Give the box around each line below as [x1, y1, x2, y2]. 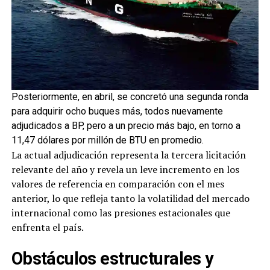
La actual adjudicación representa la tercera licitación [11, 148, 246, 162]
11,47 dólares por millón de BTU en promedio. [11, 134, 204, 146]
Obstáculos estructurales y [11, 248, 214, 269]
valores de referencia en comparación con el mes [11, 177, 224, 190]
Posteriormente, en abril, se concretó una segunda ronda [11, 90, 248, 102]
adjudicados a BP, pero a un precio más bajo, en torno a [11, 119, 240, 131]
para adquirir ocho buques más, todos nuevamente [11, 105, 223, 117]
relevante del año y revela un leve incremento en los [11, 162, 239, 176]
